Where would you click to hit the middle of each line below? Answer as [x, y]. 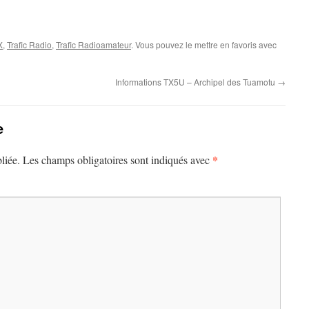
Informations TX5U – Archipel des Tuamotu [196, 82]
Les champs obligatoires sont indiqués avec [118, 160]
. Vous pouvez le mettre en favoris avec [204, 44]
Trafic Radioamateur [93, 44]
